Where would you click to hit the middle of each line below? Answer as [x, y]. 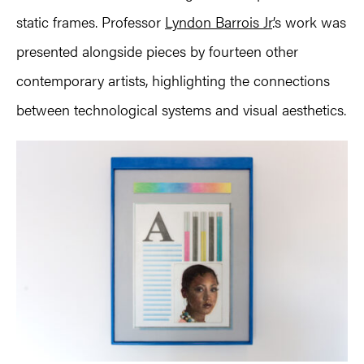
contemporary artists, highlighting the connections [173, 80]
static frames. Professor [91, 22]
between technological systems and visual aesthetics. [181, 110]
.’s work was [309, 22]
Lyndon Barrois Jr [219, 22]
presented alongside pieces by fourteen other [157, 51]
